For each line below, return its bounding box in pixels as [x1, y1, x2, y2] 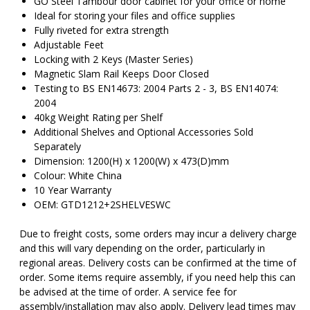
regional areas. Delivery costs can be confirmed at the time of [19, 256, 297, 270]
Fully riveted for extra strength [34, 24, 170, 37]
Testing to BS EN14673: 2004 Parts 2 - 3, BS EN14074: [34, 82, 279, 95]
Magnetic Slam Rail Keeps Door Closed [34, 67, 210, 81]
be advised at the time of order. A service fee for [19, 285, 237, 299]
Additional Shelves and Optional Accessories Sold [34, 125, 254, 139]
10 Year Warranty [34, 183, 112, 197]
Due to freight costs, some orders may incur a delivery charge [19, 227, 298, 241]
